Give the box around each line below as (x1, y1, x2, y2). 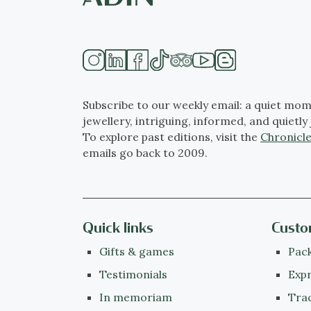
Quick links (83, 219, 153, 237)
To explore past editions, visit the (83, 129, 260, 144)
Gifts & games (99, 244, 174, 258)
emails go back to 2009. (83, 145, 208, 160)
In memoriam (99, 290, 172, 305)
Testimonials (99, 267, 167, 281)
